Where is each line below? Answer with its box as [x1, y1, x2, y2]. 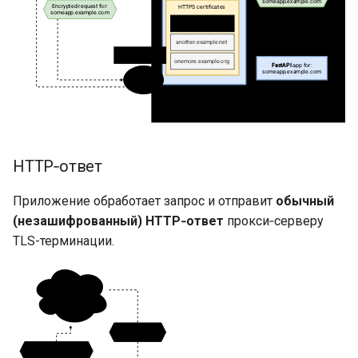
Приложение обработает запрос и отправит [13, 193, 276, 209]
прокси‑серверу [224, 213, 324, 229]
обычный [276, 193, 334, 209]
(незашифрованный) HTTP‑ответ [13, 213, 224, 229]
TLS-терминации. [13, 233, 114, 249]
